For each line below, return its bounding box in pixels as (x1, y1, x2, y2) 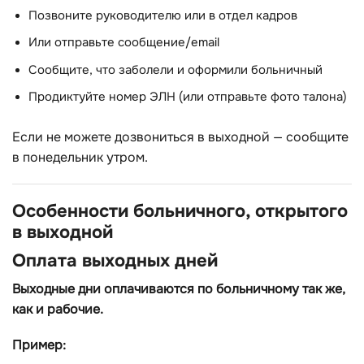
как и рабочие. (12, 301, 103, 318)
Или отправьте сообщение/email (28, 35, 219, 51)
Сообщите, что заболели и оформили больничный (28, 62, 323, 78)
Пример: (12, 336, 66, 353)
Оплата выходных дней (12, 249, 218, 273)
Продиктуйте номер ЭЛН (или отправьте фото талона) (28, 89, 347, 106)
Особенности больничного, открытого (12, 199, 348, 223)
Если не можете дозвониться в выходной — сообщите (12, 128, 349, 146)
